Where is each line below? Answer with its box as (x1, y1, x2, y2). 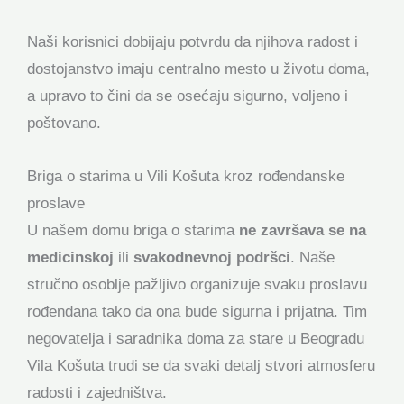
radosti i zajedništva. (27, 383, 167, 401)
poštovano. (27, 114, 101, 132)
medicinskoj (27, 248, 114, 266)
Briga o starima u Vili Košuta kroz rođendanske (27, 167, 344, 185)
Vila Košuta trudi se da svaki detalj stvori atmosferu (27, 356, 375, 374)
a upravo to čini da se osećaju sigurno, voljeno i (27, 87, 348, 105)
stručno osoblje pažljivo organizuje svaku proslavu (27, 275, 367, 293)
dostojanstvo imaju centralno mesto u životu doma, (27, 60, 370, 78)
